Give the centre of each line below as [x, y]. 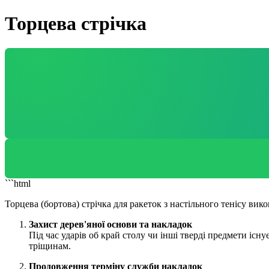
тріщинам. [50, 246]
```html [18, 183]
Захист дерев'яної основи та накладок [110, 224]
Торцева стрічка [76, 24]
